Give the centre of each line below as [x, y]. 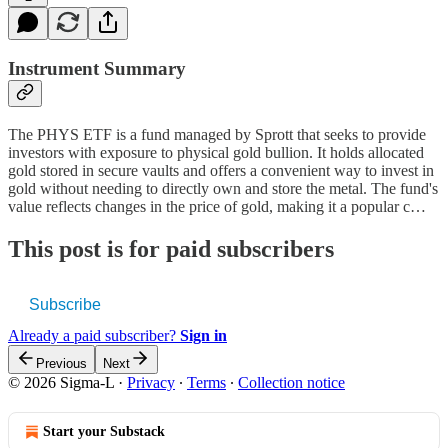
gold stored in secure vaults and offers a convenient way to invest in [221, 170]
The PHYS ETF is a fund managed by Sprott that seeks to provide [217, 134]
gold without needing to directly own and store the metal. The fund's [223, 188]
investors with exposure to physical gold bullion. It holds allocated [216, 152]
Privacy [151, 382]
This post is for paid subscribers [171, 248]
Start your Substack [104, 431]
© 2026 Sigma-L [61, 382]
